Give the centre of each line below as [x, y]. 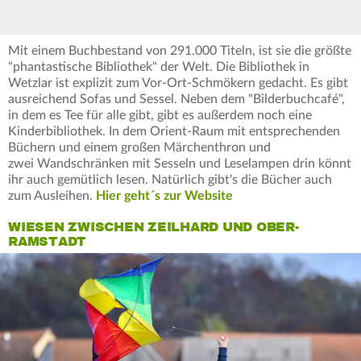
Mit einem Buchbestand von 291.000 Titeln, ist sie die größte [180, 51]
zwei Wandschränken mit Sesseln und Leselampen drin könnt [180, 164]
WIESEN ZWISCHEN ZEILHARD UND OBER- [154, 228]
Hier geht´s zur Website [164, 196]
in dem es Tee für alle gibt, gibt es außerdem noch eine [160, 116]
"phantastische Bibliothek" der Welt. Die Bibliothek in [159, 67]
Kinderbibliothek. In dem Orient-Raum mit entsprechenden [174, 132]
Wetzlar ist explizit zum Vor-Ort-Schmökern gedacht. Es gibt [178, 83]
